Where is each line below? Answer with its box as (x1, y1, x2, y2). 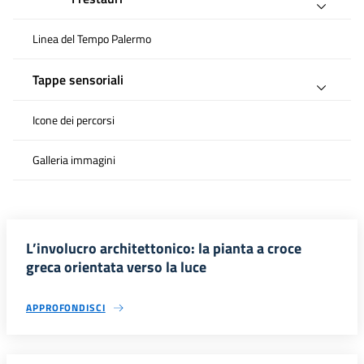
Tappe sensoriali (32, 70, 123, 90)
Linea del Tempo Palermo (32, 30, 151, 49)
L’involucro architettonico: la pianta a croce (26, 237, 301, 260)
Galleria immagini (32, 151, 115, 170)
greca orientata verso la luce (26, 256, 206, 279)
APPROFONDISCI (26, 300, 106, 316)
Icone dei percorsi (32, 111, 115, 130)
